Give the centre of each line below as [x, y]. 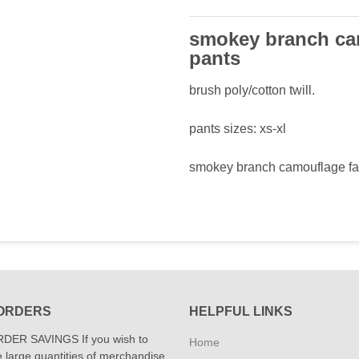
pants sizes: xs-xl [238, 129]
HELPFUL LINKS [241, 311]
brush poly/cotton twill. [252, 90]
